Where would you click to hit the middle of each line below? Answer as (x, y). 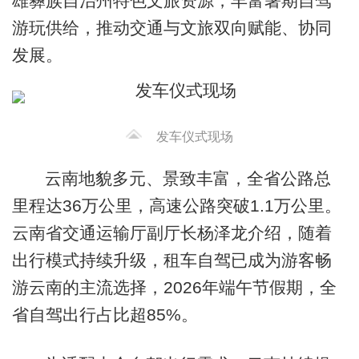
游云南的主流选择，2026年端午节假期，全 (174, 288)
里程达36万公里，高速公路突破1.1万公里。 (176, 206)
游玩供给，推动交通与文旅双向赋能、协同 (171, 27)
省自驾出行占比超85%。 (105, 315)
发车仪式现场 (194, 136)
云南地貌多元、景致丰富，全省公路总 (188, 179)
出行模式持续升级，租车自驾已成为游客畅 (171, 260)
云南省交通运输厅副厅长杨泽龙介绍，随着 (171, 233)
